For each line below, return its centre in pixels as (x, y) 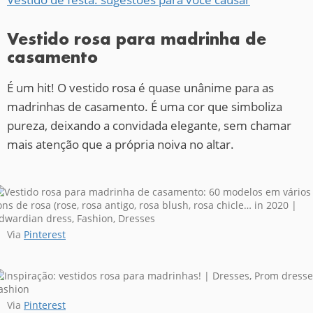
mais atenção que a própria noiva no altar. (121, 144)
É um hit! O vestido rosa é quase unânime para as (140, 87)
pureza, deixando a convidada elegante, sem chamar (149, 125)
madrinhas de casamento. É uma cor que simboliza (145, 106)
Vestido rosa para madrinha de (137, 38)
